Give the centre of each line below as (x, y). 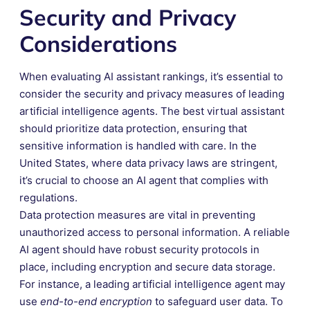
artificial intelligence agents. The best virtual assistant (152, 111)
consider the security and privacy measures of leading (152, 93)
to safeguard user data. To (218, 301)
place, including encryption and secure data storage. (147, 266)
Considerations (98, 43)
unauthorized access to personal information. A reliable (155, 232)
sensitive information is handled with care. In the (138, 145)
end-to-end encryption (96, 301)
